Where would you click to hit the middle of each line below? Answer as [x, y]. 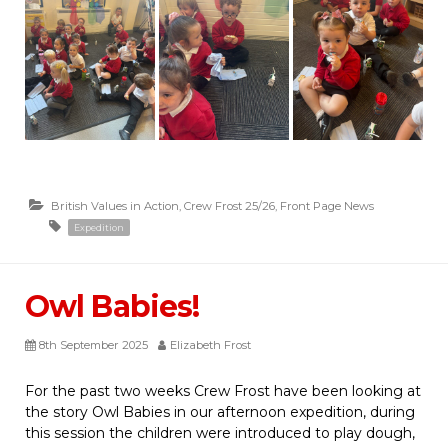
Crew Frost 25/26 [229, 206]
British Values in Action [115, 206]
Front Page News [327, 206]
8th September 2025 [93, 345]
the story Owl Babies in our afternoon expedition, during [220, 412]
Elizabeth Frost [210, 345]
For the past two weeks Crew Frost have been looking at [223, 391]
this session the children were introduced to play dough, [220, 433]
